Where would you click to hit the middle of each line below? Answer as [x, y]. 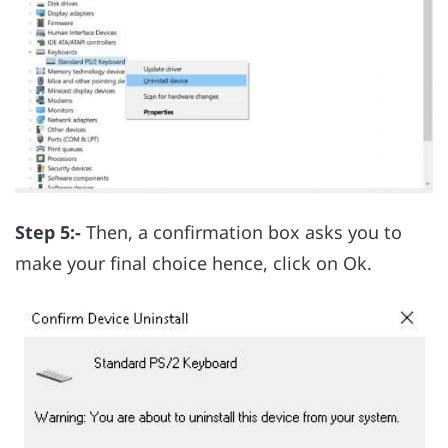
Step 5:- [50, 231]
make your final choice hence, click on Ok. [196, 262]
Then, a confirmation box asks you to [244, 231]
